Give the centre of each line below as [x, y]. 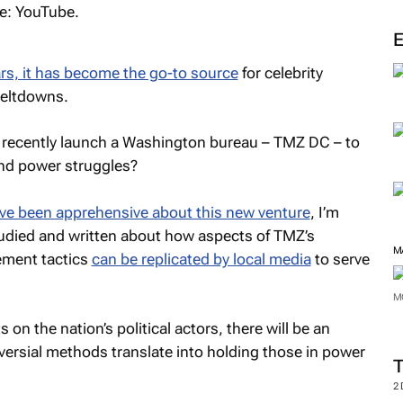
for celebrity [280, 72]
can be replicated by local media [201, 259]
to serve [340, 259]
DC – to [332, 142]
